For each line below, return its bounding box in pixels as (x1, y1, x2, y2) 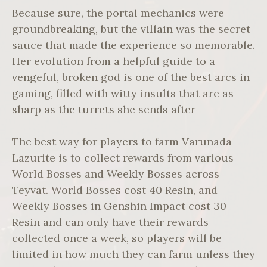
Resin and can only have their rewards (12, 215, 209, 229)
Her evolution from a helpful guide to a (12, 54, 215, 69)
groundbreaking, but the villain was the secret (12, 22, 250, 36)
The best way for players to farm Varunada (12, 135, 232, 149)
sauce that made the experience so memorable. (12, 38, 255, 52)
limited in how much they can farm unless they (12, 247, 255, 262)
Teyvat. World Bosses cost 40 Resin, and (12, 183, 218, 197)
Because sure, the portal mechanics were (12, 6, 224, 20)
